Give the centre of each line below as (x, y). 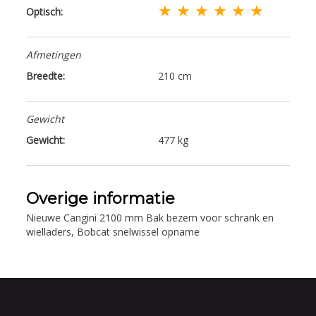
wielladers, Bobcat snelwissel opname (113, 231)
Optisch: (45, 11)
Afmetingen (54, 54)
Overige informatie (101, 198)
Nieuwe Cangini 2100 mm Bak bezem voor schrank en (150, 217)
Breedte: (46, 75)
